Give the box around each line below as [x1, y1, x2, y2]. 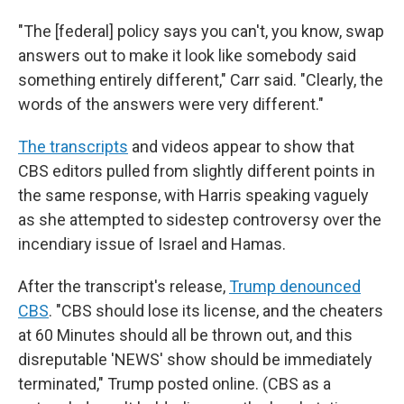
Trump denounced [229, 277, 361, 296]
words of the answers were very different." [18, 95, 324, 114]
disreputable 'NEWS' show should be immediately [18, 350, 372, 369]
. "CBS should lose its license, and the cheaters [49, 301, 383, 320]
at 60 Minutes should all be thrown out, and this [18, 326, 353, 344]
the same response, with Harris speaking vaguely [18, 186, 369, 205]
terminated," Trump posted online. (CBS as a [18, 374, 331, 393]
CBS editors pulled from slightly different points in [18, 161, 375, 180]
